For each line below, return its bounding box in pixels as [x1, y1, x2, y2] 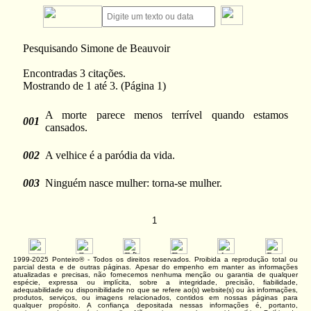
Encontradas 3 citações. [23, 67, 126, 79]
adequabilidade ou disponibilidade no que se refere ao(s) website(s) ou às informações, [13, 286, 298, 294]
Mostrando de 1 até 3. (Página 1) [23, 80, 166, 92]
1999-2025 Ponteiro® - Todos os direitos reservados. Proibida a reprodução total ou [13, 255, 298, 263]
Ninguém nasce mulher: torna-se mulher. [45, 177, 222, 189]
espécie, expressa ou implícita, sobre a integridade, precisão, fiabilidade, [13, 278, 298, 286]
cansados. [45, 121, 87, 133]
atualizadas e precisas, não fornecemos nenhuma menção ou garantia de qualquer [13, 271, 298, 278]
